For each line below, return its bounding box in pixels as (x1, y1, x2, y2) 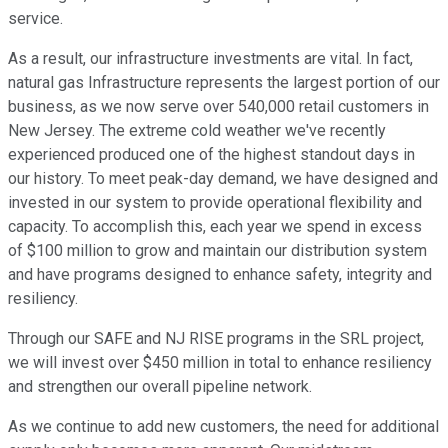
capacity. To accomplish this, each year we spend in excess (8, 217, 422, 237)
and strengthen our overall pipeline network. (8, 377, 312, 397)
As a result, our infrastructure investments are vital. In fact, (8, 49, 413, 69)
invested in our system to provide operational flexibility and (8, 193, 422, 213)
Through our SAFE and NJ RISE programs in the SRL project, (8, 329, 424, 349)
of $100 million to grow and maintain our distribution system (8, 241, 427, 261)
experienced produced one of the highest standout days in (8, 145, 415, 165)
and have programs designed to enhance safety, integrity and (8, 265, 432, 285)
